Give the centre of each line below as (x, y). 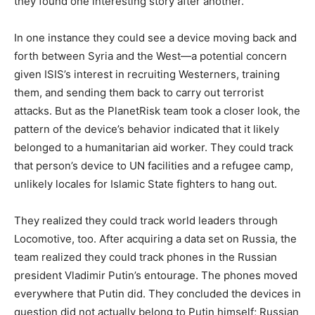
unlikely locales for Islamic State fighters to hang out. (146, 184)
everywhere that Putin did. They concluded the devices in (157, 294)
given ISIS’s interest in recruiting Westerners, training (147, 75)
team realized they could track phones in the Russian (146, 257)
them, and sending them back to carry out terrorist (139, 93)
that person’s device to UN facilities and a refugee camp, (154, 166)
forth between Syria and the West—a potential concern (150, 56)
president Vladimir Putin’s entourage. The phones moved (156, 276)
